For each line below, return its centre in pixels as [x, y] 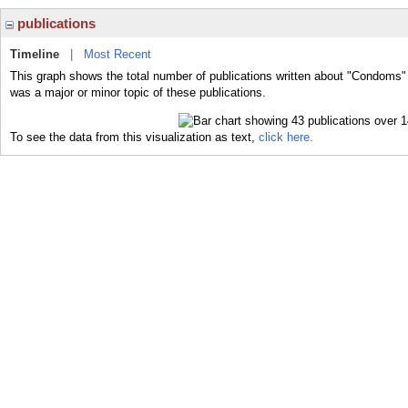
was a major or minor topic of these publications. [138, 92]
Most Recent [117, 54]
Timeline [35, 54]
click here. [286, 137]
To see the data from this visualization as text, [134, 137]
